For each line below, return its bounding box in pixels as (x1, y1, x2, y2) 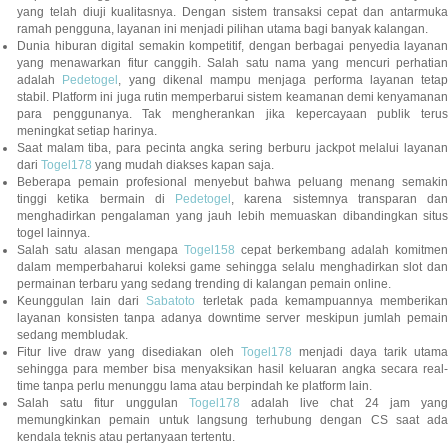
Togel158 (184, 243, 235, 258)
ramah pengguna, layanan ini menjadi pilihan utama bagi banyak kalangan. (17, 22, 428, 37)
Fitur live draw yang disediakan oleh (17, 345, 241, 360)
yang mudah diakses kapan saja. (92, 158, 274, 173)
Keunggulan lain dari (17, 294, 147, 309)
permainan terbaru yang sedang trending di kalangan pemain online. (17, 277, 391, 292)
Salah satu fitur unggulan (17, 396, 189, 411)
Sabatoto (146, 294, 196, 309)
